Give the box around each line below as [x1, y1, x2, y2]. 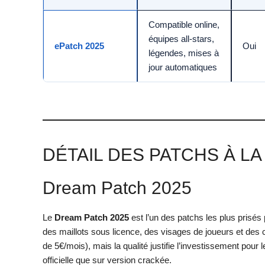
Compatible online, [148, 20, 219, 30]
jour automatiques [148, 62, 217, 73]
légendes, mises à [148, 48, 219, 59]
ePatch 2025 [54, 41, 104, 51]
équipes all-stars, [148, 34, 214, 44]
